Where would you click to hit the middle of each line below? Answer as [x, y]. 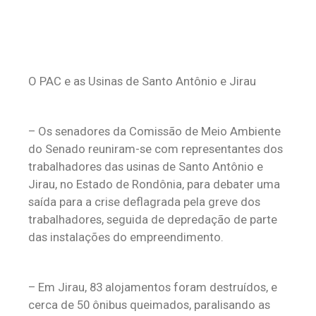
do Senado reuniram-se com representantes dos [156, 149]
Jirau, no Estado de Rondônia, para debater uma [154, 184]
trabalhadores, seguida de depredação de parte [153, 219]
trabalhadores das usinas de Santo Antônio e [146, 166]
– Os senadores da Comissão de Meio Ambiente [154, 131]
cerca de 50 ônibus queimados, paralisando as [149, 305]
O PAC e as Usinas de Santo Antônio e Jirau [142, 81]
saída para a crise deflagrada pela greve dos [144, 202]
